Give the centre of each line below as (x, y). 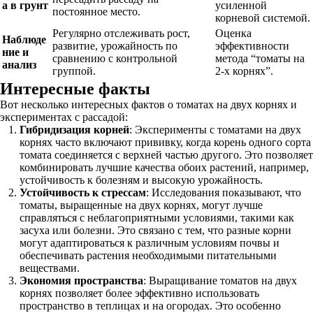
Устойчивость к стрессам (83, 192)
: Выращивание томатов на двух (220, 281)
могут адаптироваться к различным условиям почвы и (150, 243)
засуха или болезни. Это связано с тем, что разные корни (155, 230)
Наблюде (24, 39)
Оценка (233, 33)
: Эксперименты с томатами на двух (215, 130)
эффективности (252, 46)
